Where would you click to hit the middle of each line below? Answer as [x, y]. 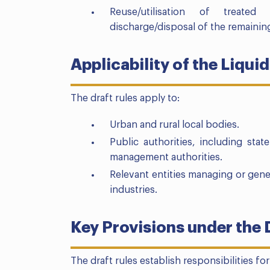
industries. [133, 190]
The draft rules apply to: [125, 99]
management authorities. [166, 158]
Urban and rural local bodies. [174, 125]
